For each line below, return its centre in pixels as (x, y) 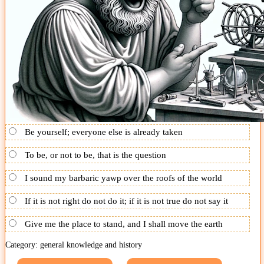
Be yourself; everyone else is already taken (104, 132)
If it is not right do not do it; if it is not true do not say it (126, 201)
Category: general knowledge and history (74, 245)
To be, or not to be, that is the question (95, 155)
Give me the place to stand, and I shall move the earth (124, 224)
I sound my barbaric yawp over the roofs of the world (123, 178)
